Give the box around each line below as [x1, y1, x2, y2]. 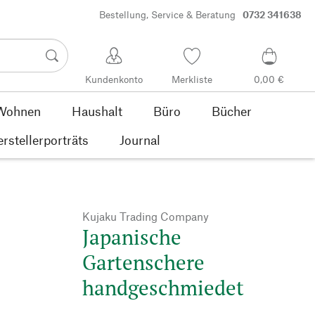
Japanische [82, 223, 181, 250]
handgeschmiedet [82, 274, 244, 301]
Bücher [211, 103, 252, 119]
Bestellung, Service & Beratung [98, 8, 236, 21]
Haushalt [71, 103, 122, 119]
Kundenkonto [85, 73, 143, 86]
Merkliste [171, 73, 212, 86]
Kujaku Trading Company [82, 209, 209, 223]
